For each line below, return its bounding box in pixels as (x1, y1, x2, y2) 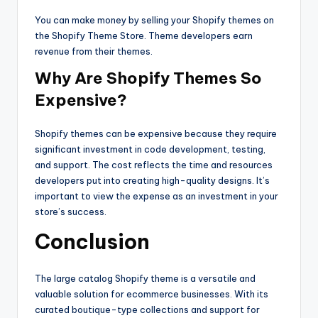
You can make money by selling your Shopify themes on (35, 14, 274, 26)
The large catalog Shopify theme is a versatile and (35, 273, 256, 285)
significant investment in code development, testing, (35, 143, 265, 155)
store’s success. (35, 206, 106, 218)
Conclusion (35, 229, 150, 256)
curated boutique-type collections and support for (35, 304, 260, 316)
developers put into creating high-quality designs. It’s (35, 175, 270, 187)
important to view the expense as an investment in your (35, 190, 278, 202)
